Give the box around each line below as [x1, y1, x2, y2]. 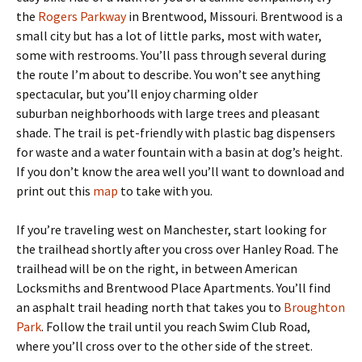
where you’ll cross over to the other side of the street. [16, 338, 313, 354]
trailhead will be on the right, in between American [16, 260, 297, 276]
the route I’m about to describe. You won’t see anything [16, 66, 321, 82]
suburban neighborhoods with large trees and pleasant [16, 105, 320, 121]
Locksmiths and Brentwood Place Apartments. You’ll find [16, 280, 330, 296]
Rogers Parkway [38, 8, 126, 24]
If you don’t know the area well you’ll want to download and [16, 163, 344, 179]
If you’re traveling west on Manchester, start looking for [16, 221, 326, 238]
